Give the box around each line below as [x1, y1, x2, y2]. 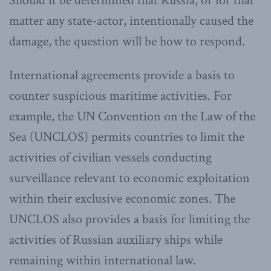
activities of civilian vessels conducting [9, 148, 212, 166]
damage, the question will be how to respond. [9, 32, 245, 50]
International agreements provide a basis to [9, 66, 235, 84]
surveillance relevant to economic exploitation [9, 169, 250, 187]
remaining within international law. [9, 251, 196, 269]
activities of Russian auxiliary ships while [9, 230, 223, 249]
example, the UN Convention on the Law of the [9, 107, 255, 125]
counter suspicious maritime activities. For [9, 87, 232, 105]
